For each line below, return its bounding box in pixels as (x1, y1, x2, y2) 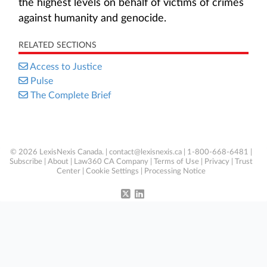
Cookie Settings (86, 167, 139, 175)
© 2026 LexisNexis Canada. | (10, 148, 109, 156)
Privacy (204, 158, 229, 166)
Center (57, 167, 80, 175)
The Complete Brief (30, 91, 111, 100)
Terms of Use (154, 158, 199, 166)
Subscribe (10, 158, 42, 166)
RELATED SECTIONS (18, 41, 97, 49)
